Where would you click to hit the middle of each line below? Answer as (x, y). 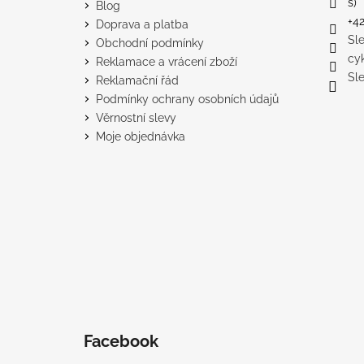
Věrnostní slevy (136, 117)
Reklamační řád (137, 80)
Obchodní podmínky (150, 43)
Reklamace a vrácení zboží (167, 61)
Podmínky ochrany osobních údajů (187, 99)
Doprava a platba (142, 24)
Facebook (121, 341)
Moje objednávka (141, 136)
